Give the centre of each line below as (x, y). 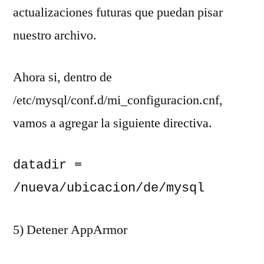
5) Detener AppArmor (70, 230)
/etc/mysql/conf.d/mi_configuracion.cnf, (118, 100)
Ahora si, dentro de (62, 77)
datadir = (47, 165)
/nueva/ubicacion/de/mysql (109, 188)
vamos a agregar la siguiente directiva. (113, 123)
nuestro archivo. (55, 35)
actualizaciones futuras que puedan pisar (118, 12)
